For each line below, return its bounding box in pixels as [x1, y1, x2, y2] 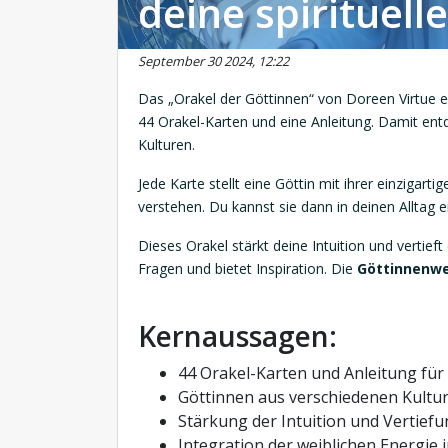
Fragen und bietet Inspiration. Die [138, 259, 357, 278]
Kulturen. [138, 135, 195, 154]
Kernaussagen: [138, 317, 337, 355]
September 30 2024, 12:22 [138, 52, 289, 70]
